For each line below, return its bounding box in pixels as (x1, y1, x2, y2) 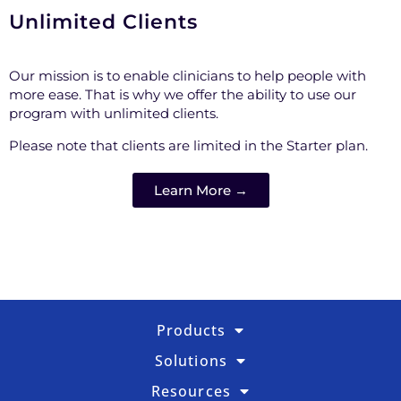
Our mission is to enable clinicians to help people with (9, 67, 366, 85)
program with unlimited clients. (9, 105, 218, 123)
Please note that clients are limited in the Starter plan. (9, 137, 368, 155)
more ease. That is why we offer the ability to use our (9, 86, 356, 104)
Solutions (154, 351, 227, 371)
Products (156, 320, 226, 341)
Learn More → (153, 182, 248, 200)
